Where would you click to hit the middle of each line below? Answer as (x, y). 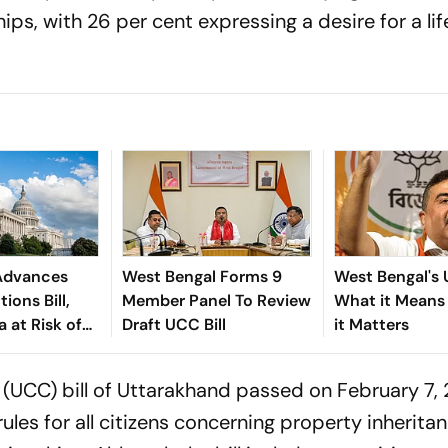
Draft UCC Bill (173, 325)
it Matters (371, 325)
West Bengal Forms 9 (201, 277)
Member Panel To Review (216, 301)
